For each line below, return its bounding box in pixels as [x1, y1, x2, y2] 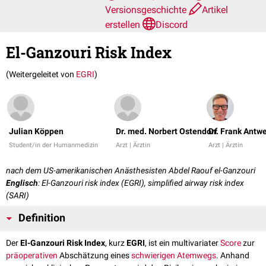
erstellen [105, 19, 142, 30]
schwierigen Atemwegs [131, 251, 216, 261]
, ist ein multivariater [145, 238, 220, 248]
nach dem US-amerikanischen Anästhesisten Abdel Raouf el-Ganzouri [6, 166, 255, 176]
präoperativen [6, 251, 58, 261]
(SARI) [6, 191, 29, 201]
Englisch [6, 178, 38, 188]
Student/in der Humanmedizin [9, 141, 98, 150]
